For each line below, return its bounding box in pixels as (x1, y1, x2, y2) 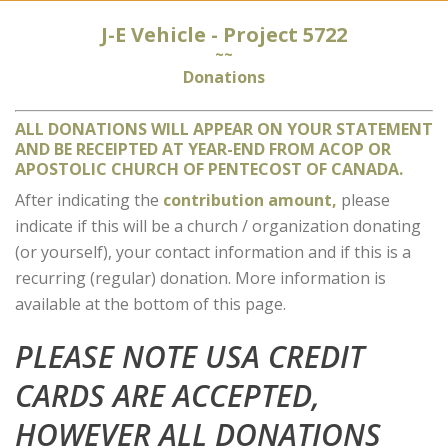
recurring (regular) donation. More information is (15, 267, 386, 289)
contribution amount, (163, 189, 337, 211)
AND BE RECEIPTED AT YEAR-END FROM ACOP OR (15, 138, 391, 160)
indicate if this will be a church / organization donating (15, 215, 421, 237)
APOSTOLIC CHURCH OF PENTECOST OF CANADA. (15, 158, 403, 180)
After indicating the (15, 189, 163, 211)
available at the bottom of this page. (15, 293, 286, 315)
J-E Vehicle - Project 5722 (101, 21, 347, 48)
